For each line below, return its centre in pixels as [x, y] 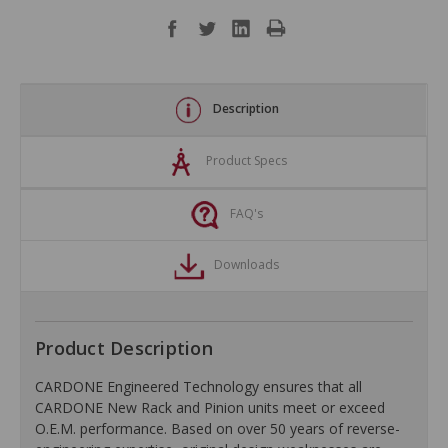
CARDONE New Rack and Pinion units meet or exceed [210, 408]
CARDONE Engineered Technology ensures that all [198, 387]
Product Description [124, 348]
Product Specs [246, 161]
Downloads [246, 265]
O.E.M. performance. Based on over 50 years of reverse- [217, 429]
